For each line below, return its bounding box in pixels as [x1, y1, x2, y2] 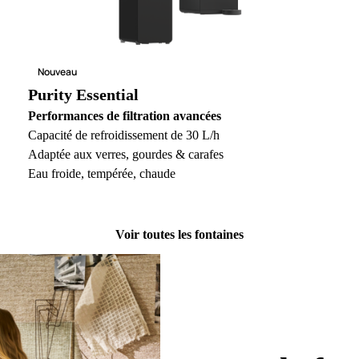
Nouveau [37, 65, 77, 79]
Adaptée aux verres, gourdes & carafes [27, 147, 224, 162]
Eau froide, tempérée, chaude [27, 167, 175, 181]
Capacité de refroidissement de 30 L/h [27, 128, 220, 143]
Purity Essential [27, 86, 139, 104]
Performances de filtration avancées [27, 109, 221, 123]
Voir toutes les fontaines [115, 228, 244, 242]
